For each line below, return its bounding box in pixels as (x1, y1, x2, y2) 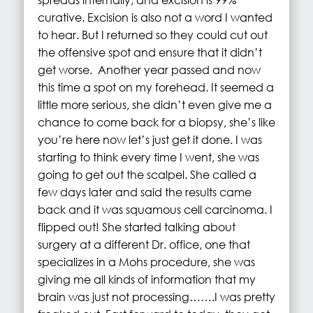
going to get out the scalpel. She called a (37, 167, 256, 182)
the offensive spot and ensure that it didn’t (37, 45, 262, 60)
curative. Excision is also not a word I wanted (37, 10, 272, 25)
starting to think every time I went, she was (37, 150, 259, 165)
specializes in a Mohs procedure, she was (37, 254, 255, 270)
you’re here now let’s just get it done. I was (37, 132, 262, 147)
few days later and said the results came (37, 184, 252, 200)
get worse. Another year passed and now (37, 62, 261, 78)
